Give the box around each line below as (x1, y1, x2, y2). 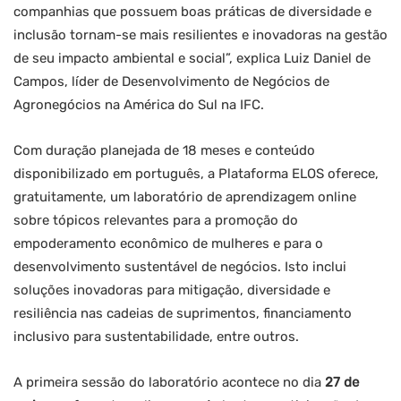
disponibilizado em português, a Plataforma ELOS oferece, (13, 166, 379, 183)
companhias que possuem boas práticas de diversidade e (13, 4, 371, 21)
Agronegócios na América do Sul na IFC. (13, 97, 264, 114)
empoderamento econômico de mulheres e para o (13, 235, 323, 252)
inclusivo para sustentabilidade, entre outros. (13, 328, 299, 346)
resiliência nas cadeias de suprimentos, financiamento (13, 305, 352, 322)
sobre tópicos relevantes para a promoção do (13, 212, 298, 229)
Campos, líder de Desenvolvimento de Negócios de (13, 73, 329, 90)
